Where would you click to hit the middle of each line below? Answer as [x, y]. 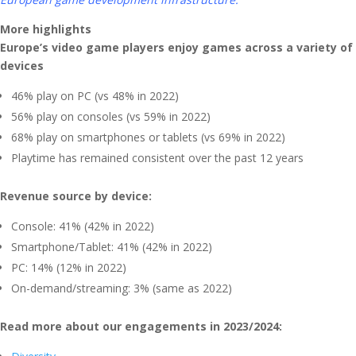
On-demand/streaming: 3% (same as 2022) [122, 288]
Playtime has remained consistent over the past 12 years [157, 158]
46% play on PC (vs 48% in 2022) [95, 96]
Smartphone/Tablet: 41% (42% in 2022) [112, 247]
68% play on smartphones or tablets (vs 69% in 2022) [148, 137]
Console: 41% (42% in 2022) [83, 226]
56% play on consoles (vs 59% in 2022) [111, 116]
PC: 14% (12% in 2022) [69, 267]
